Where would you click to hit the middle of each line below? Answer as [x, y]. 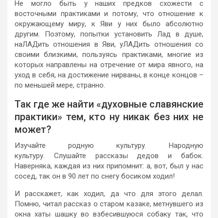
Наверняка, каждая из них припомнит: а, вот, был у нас [109, 166]
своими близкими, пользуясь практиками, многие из [109, 54]
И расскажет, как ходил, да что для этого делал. [109, 193]
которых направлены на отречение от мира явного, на [109, 64]
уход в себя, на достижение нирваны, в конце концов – [109, 75]
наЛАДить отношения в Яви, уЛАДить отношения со [109, 44]
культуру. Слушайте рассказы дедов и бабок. [109, 155]
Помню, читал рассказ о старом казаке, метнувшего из [109, 204]
